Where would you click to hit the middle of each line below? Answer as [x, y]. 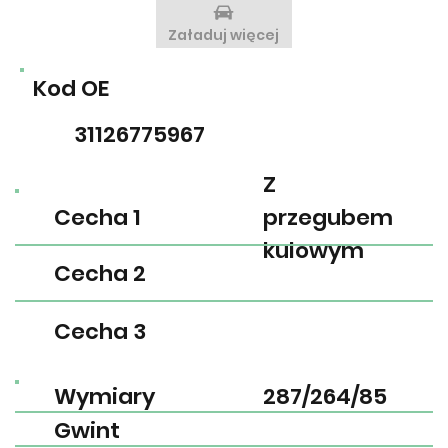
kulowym [313, 251]
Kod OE [70, 88]
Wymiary [104, 397]
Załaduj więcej [224, 35]
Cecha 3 [99, 331]
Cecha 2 [99, 274]
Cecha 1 [97, 218]
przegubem [327, 218]
